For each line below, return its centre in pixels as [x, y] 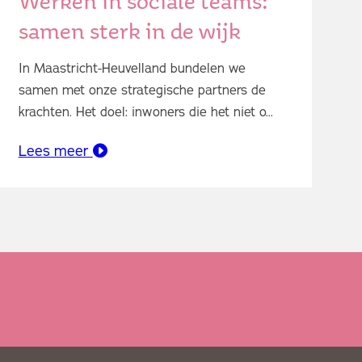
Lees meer [55, 151]
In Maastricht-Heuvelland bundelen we [132, 68]
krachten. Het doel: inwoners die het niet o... [145, 112]
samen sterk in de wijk [129, 30]
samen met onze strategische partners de [142, 90]
